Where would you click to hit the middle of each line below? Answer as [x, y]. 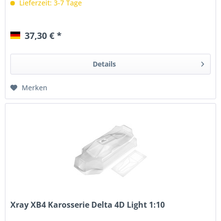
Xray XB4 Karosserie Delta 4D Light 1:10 [88, 205]
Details [104, 64]
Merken [35, 87]
